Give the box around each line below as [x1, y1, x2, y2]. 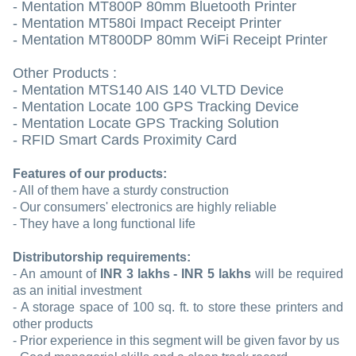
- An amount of [13, 267, 96, 281]
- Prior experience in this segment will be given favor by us [13, 334, 339, 348]
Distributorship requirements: [13, 250, 191, 265]
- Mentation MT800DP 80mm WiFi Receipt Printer [13, 32, 327, 48]
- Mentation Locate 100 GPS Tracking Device [13, 99, 299, 115]
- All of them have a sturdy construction [13, 184, 229, 198]
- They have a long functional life [13, 217, 195, 231]
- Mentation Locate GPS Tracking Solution [13, 115, 279, 132]
